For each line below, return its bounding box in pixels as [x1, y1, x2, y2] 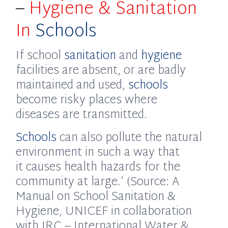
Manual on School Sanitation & [16, 187, 176, 209]
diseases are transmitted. [16, 105, 148, 126]
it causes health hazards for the [16, 157, 181, 179]
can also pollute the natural [56, 128, 203, 150]
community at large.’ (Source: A [16, 172, 180, 194]
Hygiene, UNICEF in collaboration [16, 202, 192, 223]
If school [16, 46, 65, 67]
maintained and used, [16, 75, 129, 97]
